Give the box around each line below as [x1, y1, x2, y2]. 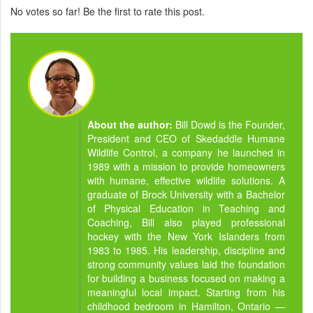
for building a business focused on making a [87, 270, 285, 285]
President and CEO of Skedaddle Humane [87, 131, 285, 145]
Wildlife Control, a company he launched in [87, 145, 285, 159]
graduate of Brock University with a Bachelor [87, 187, 285, 201]
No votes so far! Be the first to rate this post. [10, 3, 205, 18]
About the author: [87, 117, 175, 131]
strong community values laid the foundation [87, 256, 285, 271]
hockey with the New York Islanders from [87, 228, 285, 243]
